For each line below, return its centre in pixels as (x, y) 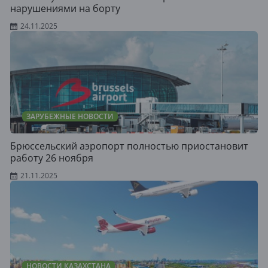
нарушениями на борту (65, 8)
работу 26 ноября (52, 158)
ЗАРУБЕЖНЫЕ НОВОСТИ (70, 116)
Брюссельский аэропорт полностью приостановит (129, 146)
